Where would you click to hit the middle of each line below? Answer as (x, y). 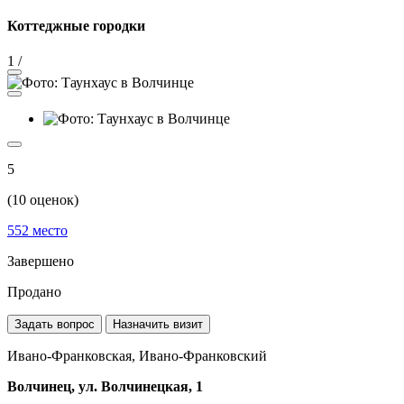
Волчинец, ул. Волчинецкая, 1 (105, 386)
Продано (34, 291)
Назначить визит (158, 324)
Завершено (41, 261)
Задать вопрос (55, 324)
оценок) (52, 199)
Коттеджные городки (76, 25)
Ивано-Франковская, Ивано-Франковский (137, 355)
